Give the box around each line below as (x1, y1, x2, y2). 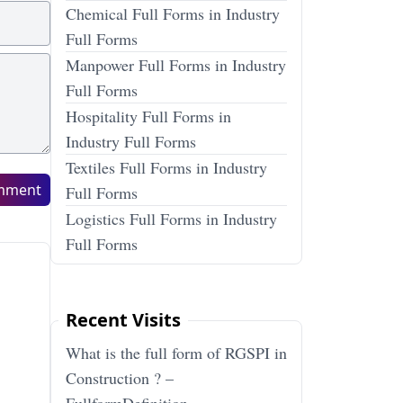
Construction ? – (66, 367, 174, 389)
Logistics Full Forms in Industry (66, 208, 277, 229)
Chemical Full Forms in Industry (66, 3, 280, 24)
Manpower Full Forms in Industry (66, 54, 286, 76)
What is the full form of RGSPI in (66, 342, 287, 363)
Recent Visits (66, 308, 181, 332)
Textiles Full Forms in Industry (66, 157, 267, 178)
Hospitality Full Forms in (66, 105, 231, 127)
